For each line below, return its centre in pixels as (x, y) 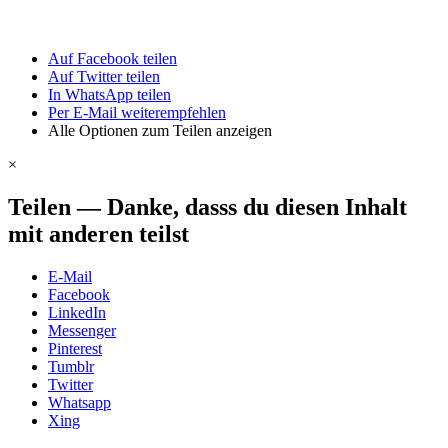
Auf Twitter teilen (104, 76)
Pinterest (75, 348)
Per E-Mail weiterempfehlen (137, 112)
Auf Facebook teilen (112, 58)
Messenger (82, 330)
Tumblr (71, 366)
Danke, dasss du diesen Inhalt (257, 206)
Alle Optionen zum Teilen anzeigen (160, 130)
